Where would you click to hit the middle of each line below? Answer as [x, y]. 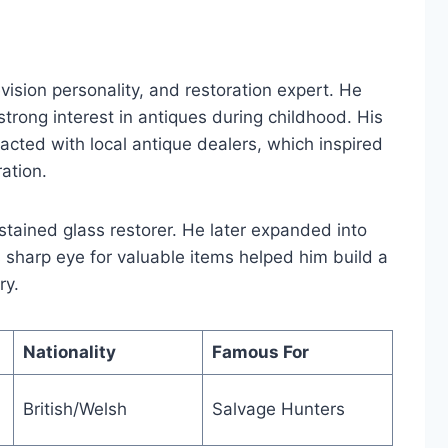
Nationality [69, 352]
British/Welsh [74, 409]
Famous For [260, 352]
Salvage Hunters [278, 409]
